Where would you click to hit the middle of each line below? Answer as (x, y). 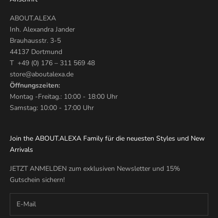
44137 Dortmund (36, 52)
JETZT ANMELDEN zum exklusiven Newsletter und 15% (95, 169)
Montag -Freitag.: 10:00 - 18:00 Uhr (64, 97)
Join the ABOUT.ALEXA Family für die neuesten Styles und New (107, 139)
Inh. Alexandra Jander (42, 30)
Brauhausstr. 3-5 (35, 41)
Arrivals (21, 150)
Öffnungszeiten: (35, 86)
